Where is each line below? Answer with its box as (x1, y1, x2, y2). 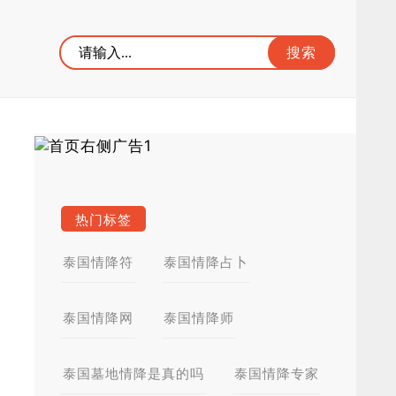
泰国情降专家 (234, 365, 319, 382)
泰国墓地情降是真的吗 (63, 365, 204, 382)
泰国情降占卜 (164, 254, 248, 270)
